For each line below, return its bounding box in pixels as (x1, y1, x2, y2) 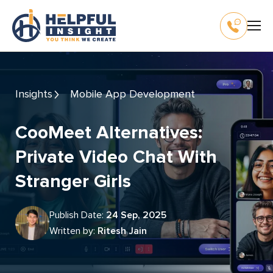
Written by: (58, 225, 97, 237)
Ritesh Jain (97, 225, 147, 237)
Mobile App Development (79, 87, 195, 101)
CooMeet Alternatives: (15, 121, 27, 144)
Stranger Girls (15, 170, 131, 193)
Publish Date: (55, 209, 106, 221)
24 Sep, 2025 (106, 209, 166, 221)
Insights (18, 87, 52, 101)
